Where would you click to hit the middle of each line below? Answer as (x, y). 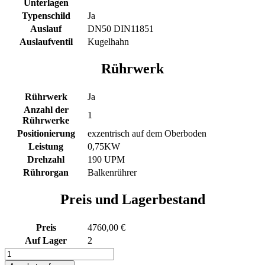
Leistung (46, 146)
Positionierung (46, 133)
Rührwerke (46, 120)
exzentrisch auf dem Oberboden (147, 133)
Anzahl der (46, 109)
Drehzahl (46, 159)
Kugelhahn (108, 41)
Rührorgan (46, 172)
